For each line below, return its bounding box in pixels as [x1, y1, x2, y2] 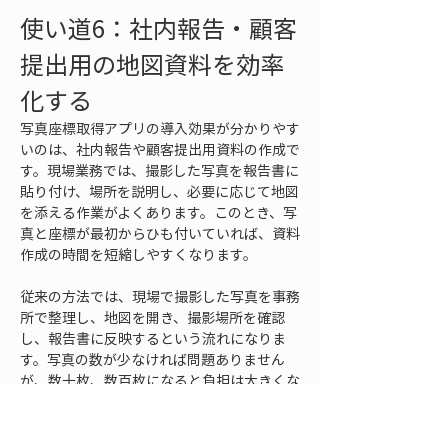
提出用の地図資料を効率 [20, 46, 284, 82]
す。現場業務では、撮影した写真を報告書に [20, 160, 299, 180]
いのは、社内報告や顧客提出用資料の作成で [20, 139, 300, 159]
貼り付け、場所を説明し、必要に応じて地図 [20, 181, 299, 201]
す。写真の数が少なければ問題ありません [20, 349, 285, 369]
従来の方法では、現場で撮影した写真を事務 [20, 286, 300, 306]
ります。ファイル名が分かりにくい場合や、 [20, 391, 299, 411]
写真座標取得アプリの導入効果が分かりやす [20, 118, 300, 138]
